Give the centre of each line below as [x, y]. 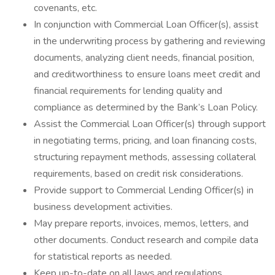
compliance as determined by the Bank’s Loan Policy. [146, 107]
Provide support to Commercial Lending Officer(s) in [144, 190]
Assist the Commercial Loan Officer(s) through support [150, 124]
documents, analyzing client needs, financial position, [144, 58]
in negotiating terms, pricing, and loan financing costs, [145, 141]
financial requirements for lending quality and [128, 91]
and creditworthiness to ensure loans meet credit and [147, 74]
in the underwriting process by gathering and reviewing [149, 41]
